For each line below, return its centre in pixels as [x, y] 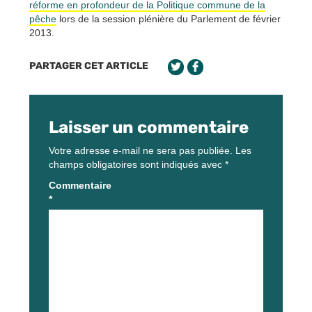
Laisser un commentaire [149, 127]
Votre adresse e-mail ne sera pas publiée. [141, 150]
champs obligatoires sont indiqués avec [137, 164]
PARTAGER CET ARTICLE [89, 65]
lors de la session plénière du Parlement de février [169, 18]
